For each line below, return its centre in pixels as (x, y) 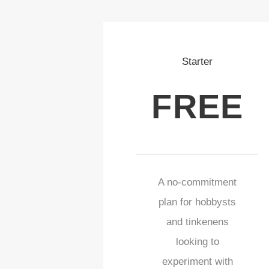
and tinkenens (197, 222)
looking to (197, 241)
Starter (198, 62)
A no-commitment (198, 182)
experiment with (197, 261)
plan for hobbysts (198, 202)
